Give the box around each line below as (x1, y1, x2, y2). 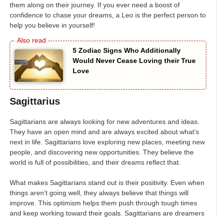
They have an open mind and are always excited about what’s (10, 128, 199, 136)
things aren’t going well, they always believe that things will (10, 189, 188, 197)
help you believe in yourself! (10, 21, 95, 30)
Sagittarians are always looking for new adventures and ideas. (10, 118, 200, 125)
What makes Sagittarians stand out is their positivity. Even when (10, 179, 204, 186)
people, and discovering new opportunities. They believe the (10, 148, 194, 156)
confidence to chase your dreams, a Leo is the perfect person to (10, 11, 206, 19)
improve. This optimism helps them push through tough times (10, 199, 197, 207)
